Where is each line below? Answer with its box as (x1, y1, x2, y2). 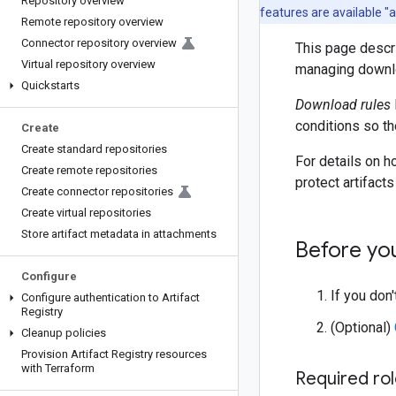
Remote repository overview (21, 15, 164, 28)
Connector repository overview (21, 36, 177, 49)
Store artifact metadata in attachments (21, 227, 217, 240)
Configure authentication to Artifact (21, 291, 200, 304)
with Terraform (21, 362, 95, 375)
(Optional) (331, 319, 394, 336)
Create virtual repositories (21, 206, 151, 219)
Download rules (295, 96, 391, 113)
